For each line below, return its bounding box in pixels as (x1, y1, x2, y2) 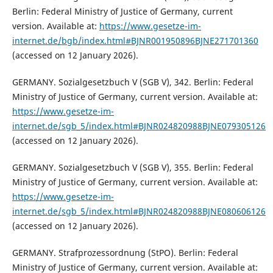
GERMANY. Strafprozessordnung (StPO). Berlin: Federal (12, 247, 238, 259)
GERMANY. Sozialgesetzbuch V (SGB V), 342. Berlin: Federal (12, 76, 253, 88)
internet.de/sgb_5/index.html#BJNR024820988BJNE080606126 (12, 205, 266, 218)
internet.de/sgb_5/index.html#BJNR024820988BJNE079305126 (12, 120, 266, 132)
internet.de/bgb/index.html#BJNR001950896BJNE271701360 (12, 35, 258, 47)
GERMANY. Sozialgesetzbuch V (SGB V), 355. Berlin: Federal (12, 161, 253, 174)
